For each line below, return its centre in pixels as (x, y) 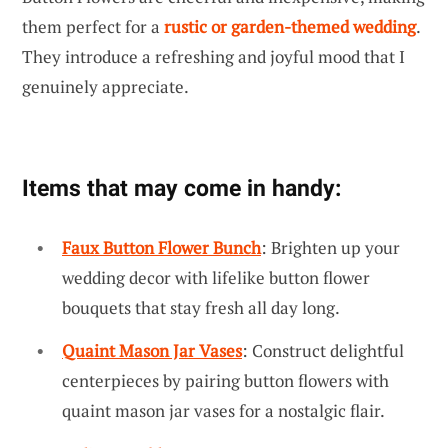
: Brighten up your (330, 247)
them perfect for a (93, 26)
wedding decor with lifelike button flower (216, 277)
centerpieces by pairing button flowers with (225, 381)
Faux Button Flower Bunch (161, 247)
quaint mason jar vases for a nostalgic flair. (223, 411)
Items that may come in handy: (181, 187)
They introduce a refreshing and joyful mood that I (213, 56)
